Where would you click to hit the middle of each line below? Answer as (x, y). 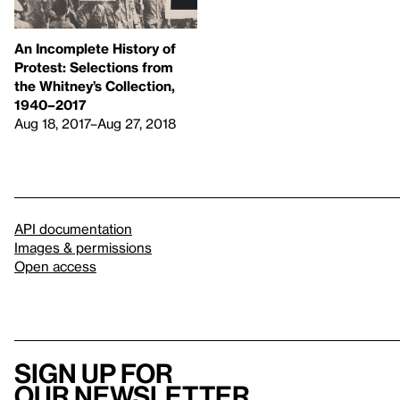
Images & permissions (83, 247)
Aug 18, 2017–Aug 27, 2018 (95, 123)
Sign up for (94, 373)
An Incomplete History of (95, 48)
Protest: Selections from (94, 67)
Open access (55, 266)
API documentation (73, 228)
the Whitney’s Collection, (95, 85)
